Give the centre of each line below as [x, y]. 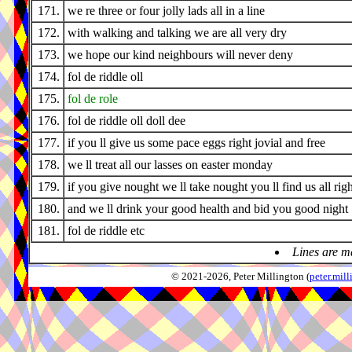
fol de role [93, 99]
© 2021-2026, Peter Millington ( [240, 277]
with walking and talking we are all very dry [177, 33]
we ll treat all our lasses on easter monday [170, 165]
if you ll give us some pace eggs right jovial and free [196, 143]
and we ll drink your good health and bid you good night [208, 209]
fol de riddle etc [106, 231]
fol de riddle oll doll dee [126, 121]
